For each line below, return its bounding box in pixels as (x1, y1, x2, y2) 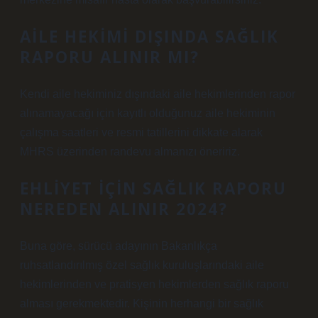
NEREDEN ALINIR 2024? (20, 198, 228, 220)
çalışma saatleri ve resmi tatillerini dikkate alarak (20, 126, 263, 138)
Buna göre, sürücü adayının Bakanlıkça (20, 240, 217, 252)
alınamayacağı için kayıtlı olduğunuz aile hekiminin (20, 107, 275, 119)
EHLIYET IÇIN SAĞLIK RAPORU (20, 177, 287, 199)
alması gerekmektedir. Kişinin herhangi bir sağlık (20, 297, 263, 309)
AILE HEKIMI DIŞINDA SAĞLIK (20, 26, 279, 48)
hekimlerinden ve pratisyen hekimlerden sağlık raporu (20, 278, 289, 290)
